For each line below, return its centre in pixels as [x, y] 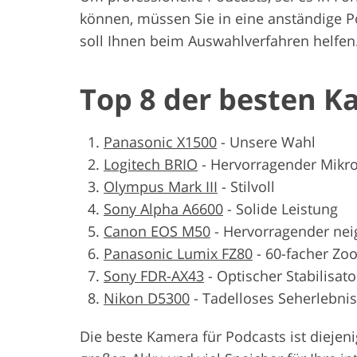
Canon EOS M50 [157, 231]
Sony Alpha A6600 [163, 208]
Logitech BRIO [151, 164]
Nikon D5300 [147, 298]
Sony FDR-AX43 [154, 275]
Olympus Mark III [161, 186]
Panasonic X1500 [160, 141]
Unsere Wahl [273, 141]
